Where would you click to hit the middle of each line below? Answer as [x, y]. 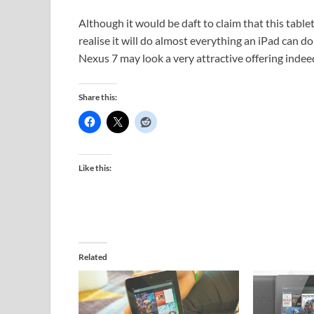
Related [93, 257]
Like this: [95, 168]
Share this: [98, 97]
